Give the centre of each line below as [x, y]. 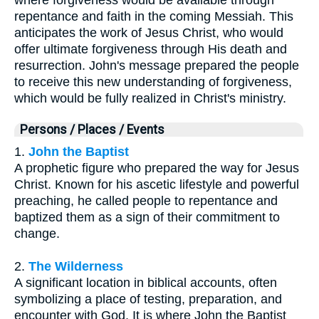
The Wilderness [76, 266]
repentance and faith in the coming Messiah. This [154, 16]
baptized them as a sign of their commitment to [147, 217]
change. [37, 233]
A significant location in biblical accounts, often [146, 282]
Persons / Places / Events [92, 129]
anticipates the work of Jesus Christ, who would [149, 32]
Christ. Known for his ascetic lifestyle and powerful [157, 184]
